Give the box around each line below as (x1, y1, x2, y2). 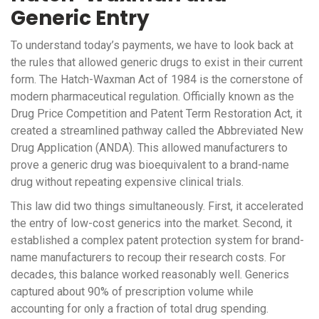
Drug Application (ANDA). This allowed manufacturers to (11, 141, 288, 155)
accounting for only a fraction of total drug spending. (11, 302, 268, 316)
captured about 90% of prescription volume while (11, 285, 253, 299)
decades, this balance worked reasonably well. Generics (11, 268, 289, 282)
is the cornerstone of (197, 73, 303, 87)
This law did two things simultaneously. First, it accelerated (11, 199, 303, 214)
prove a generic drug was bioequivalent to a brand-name (11, 158, 289, 172)
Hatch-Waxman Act (61, 73, 155, 87)
